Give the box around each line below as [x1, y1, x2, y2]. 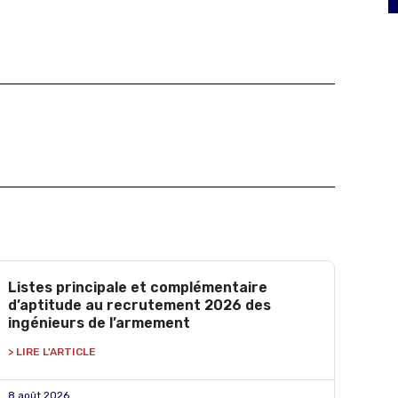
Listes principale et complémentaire [7, 279, 267, 296]
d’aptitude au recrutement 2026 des [7, 297, 271, 314]
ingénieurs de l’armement [7, 314, 190, 331]
